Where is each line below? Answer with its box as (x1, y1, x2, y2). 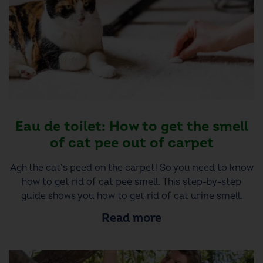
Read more (102, 211, 161, 226)
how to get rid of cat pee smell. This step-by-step (22, 176, 241, 188)
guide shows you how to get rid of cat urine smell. (21, 190, 242, 202)
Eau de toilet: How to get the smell (15, 117, 248, 135)
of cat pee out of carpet (49, 134, 214, 151)
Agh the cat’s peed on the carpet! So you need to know (9, 161, 254, 174)
